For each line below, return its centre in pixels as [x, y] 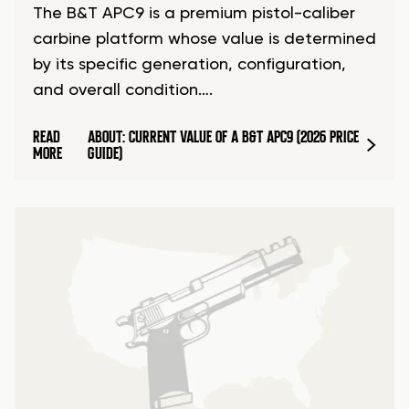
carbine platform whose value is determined [204, 40]
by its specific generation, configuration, [189, 65]
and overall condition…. [123, 91]
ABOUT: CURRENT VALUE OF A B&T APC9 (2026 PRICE [223, 137]
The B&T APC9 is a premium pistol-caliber [194, 14]
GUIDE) [105, 154]
